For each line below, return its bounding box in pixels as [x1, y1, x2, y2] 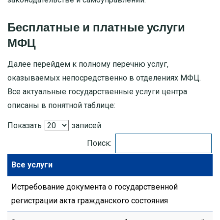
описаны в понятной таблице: [7, 101, 115, 110]
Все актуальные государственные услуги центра [7, 87, 187, 97]
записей [70, 121, 101, 131]
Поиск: [86, 138, 111, 148]
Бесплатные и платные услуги [7, 19, 185, 36]
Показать [7, 121, 44, 131]
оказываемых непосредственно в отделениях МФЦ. [7, 73, 201, 83]
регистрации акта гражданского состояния [11, 196, 168, 206]
